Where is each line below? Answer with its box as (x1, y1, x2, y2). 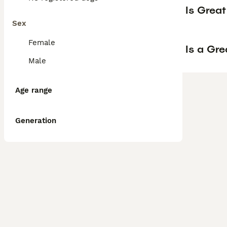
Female (28, 38, 55, 47)
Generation (15, 116, 56, 125)
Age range (15, 86, 52, 95)
